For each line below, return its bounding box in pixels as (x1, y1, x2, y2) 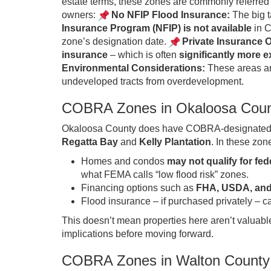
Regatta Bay (62, 137, 118, 147)
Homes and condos (81, 156, 167, 166)
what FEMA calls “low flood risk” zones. (81, 169, 249, 180)
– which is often (108, 50, 179, 60)
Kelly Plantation (139, 137, 211, 147)
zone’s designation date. (62, 36, 169, 47)
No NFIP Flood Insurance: (111, 10, 230, 20)
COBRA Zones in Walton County (62, 252, 270, 269)
